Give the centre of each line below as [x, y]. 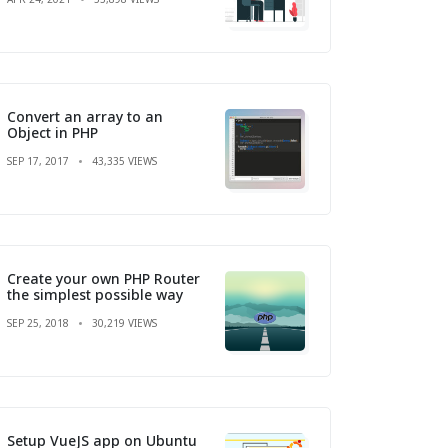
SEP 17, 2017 [38, 160]
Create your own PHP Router [103, 278]
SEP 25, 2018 [38, 322]
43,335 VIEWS [124, 160]
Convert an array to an [85, 116]
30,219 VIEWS [124, 322]
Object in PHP [52, 132]
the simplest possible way [95, 294]
